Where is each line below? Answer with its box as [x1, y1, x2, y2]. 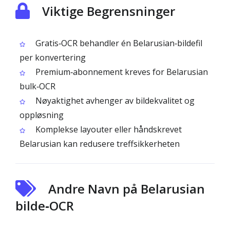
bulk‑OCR [20, 81, 55, 92]
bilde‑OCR [15, 197, 74, 214]
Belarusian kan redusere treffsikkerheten [20, 138, 180, 149]
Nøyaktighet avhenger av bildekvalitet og [33, 95, 195, 106]
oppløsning [20, 109, 64, 121]
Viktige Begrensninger [42, 3, 175, 20]
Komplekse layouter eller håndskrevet [33, 124, 182, 135]
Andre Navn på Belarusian [48, 180, 205, 197]
